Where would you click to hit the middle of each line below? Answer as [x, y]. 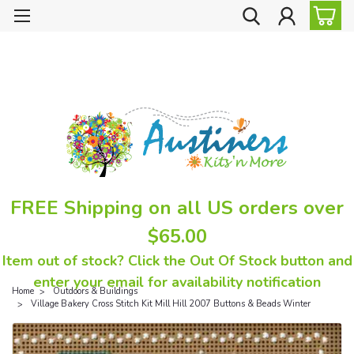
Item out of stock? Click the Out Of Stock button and [177, 260]
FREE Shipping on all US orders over [177, 207]
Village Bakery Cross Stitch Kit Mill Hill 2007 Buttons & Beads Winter [171, 303]
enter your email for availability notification [177, 282]
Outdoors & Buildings [95, 291]
